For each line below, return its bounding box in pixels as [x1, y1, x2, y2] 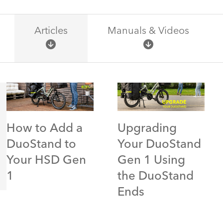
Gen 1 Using [117, 155, 185, 167]
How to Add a [6, 123, 83, 135]
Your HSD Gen [6, 155, 87, 167]
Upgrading [117, 123, 177, 135]
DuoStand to [6, 139, 77, 151]
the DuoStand [117, 171, 194, 183]
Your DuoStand [117, 139, 201, 151]
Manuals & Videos [107, 26, 189, 36]
